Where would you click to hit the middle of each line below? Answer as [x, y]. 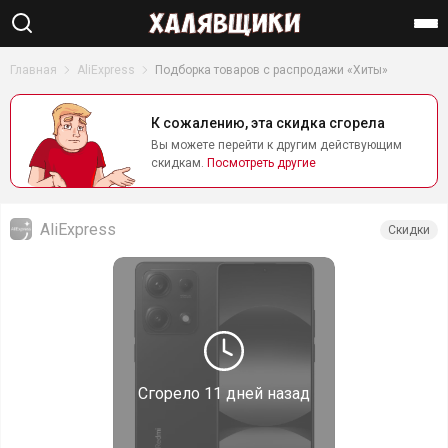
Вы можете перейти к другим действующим [276, 145]
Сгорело [171, 393]
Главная [33, 70]
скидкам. [179, 163]
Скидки [409, 230]
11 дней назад [257, 393]
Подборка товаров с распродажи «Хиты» [271, 70]
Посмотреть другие [261, 163]
